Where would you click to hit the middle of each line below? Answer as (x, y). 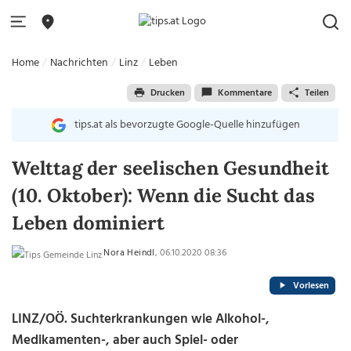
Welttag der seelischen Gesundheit (170, 168)
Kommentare (244, 93)
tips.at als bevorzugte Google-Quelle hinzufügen (187, 125)
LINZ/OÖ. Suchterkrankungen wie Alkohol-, (141, 319)
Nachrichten (80, 63)
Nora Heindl (129, 253)
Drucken (167, 93)
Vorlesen (311, 286)
